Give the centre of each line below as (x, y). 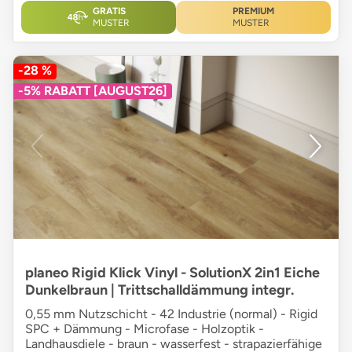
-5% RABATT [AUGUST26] (93, 91)
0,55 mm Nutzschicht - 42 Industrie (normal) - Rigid (171, 314)
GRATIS (109, 11)
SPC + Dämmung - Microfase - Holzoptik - (145, 329)
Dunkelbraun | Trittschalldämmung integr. (159, 290)
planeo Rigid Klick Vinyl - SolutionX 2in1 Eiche (172, 273)
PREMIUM (253, 11)
